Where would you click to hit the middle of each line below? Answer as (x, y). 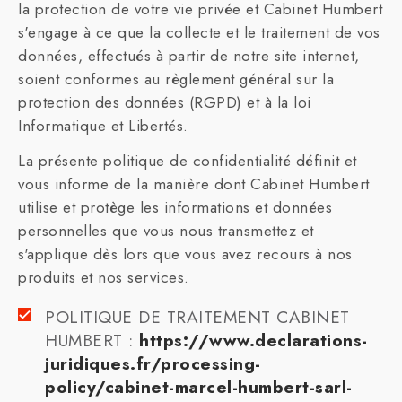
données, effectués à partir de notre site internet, (189, 56)
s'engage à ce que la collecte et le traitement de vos (199, 32)
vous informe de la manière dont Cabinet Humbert (194, 184)
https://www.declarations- (253, 341)
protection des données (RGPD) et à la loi (165, 102)
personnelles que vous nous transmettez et (166, 231)
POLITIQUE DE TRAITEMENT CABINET (197, 317)
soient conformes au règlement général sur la (176, 79)
